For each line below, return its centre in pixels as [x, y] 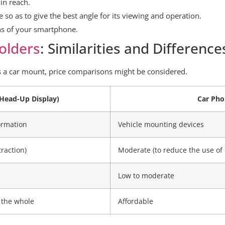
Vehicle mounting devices [161, 124]
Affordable [136, 201]
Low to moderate [146, 176]
